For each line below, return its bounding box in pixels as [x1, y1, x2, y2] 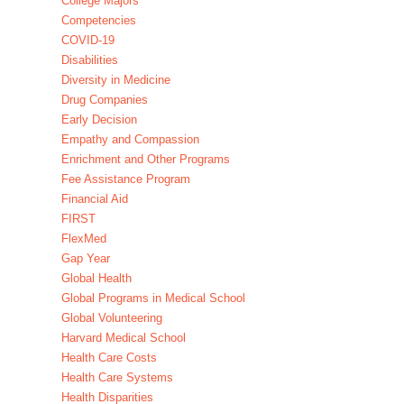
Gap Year [60, 252, 110, 266]
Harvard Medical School [60, 331, 186, 345]
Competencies [60, 14, 136, 28]
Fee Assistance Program [60, 172, 190, 187]
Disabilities [60, 53, 118, 68]
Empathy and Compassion [60, 133, 199, 147]
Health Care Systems [60, 371, 173, 385]
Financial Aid [60, 192, 128, 207]
